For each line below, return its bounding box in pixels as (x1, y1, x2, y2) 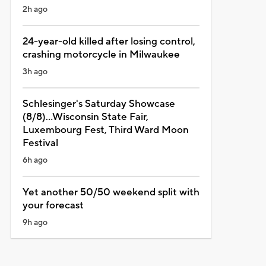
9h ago (22, 217, 47, 228)
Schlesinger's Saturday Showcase (22, 97, 175, 110)
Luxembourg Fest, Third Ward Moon (22, 123, 189, 137)
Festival (22, 136, 58, 150)
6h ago (22, 154, 47, 166)
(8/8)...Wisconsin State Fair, (22, 110, 148, 123)
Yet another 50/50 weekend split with (22, 185, 199, 199)
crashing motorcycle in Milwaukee (22, 47, 180, 61)
